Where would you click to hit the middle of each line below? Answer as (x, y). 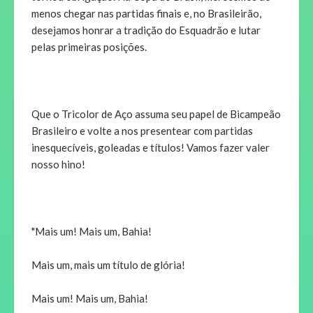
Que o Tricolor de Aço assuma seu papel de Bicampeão (156, 114)
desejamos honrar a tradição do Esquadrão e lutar (146, 30)
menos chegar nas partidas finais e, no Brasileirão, (146, 14)
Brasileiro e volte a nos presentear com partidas (142, 131)
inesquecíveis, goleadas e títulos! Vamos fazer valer (151, 148)
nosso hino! (58, 165)
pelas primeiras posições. (89, 47)
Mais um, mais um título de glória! (108, 265)
